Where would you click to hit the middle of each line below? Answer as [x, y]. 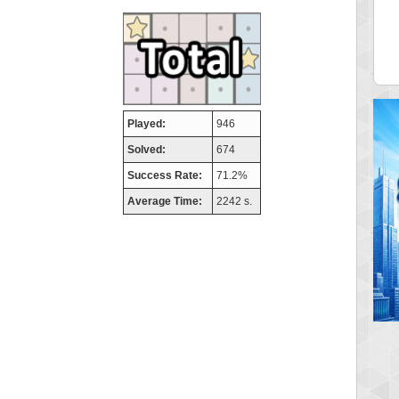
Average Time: [164, 201]
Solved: [146, 149]
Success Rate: [164, 175]
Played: [146, 123]
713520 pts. [255, 50]
